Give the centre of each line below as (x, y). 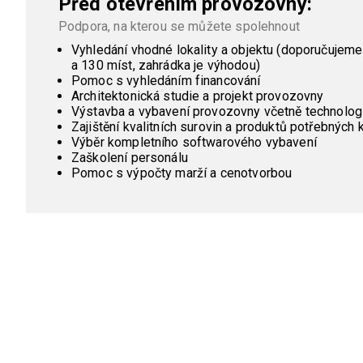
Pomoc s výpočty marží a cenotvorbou (182, 173)
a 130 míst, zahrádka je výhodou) (166, 66)
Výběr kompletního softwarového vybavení (194, 143)
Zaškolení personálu (130, 158)
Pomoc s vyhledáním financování (166, 81)
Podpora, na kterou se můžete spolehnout (179, 27)
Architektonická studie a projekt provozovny (198, 96)
